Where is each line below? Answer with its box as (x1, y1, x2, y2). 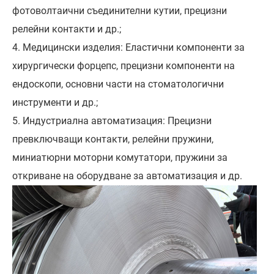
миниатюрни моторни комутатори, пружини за (12, 152, 228, 164)
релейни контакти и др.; (12, 23, 121, 35)
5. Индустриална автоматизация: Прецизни (12, 115, 212, 127)
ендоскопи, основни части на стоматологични (12, 78, 224, 91)
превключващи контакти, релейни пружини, (12, 133, 213, 146)
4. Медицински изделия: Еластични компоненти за (12, 42, 245, 54)
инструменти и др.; (12, 97, 98, 109)
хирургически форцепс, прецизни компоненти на (12, 60, 235, 72)
